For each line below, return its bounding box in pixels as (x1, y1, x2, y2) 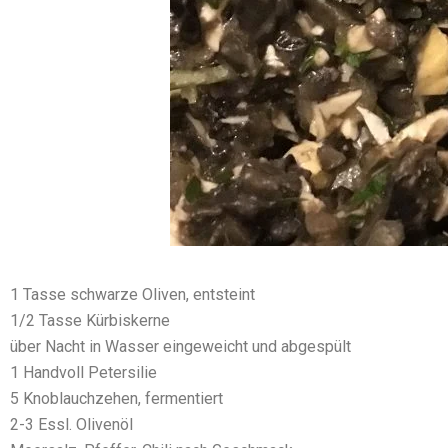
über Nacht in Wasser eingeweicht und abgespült (10, 337, 351, 356)
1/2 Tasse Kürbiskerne (10, 311, 170, 330)
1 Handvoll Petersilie (10, 363, 157, 382)
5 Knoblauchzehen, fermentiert (10, 389, 223, 408)
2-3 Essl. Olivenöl (10, 415, 133, 434)
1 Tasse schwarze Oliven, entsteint (10, 285, 255, 304)
